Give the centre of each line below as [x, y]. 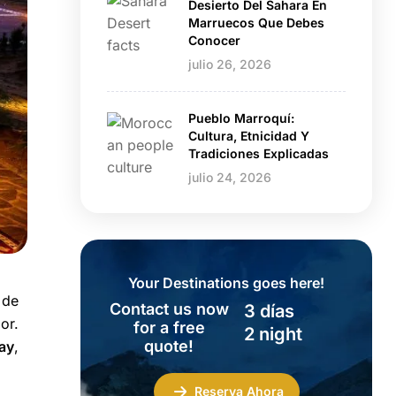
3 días [270, 311]
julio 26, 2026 [230, 64]
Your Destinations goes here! [226, 282]
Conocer [214, 40]
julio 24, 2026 [230, 177]
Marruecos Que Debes [256, 22]
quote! [169, 346]
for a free [169, 327]
